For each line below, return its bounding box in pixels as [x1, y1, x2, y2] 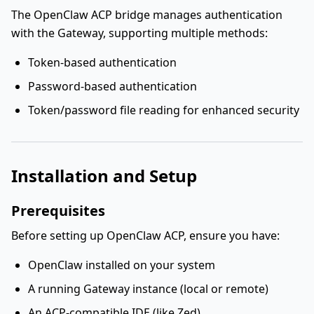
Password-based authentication [28, 78, 197, 94]
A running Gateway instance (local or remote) [28, 281, 268, 296]
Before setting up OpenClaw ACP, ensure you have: [11, 228, 280, 243]
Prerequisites [11, 201, 105, 220]
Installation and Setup [11, 164, 197, 187]
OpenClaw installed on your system [28, 257, 215, 273]
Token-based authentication [28, 55, 177, 70]
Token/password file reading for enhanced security [28, 102, 299, 118]
